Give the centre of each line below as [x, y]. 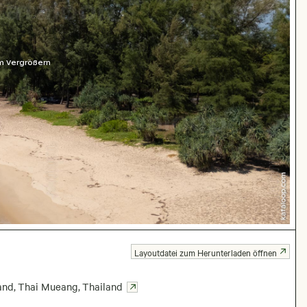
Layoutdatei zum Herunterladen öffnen [206, 252]
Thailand [103, 286]
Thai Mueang [48, 286]
